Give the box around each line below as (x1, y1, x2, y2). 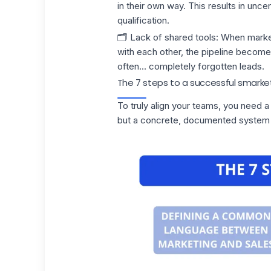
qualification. (117, 14, 169, 26)
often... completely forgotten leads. (117, 60, 264, 72)
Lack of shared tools (127, 31, 216, 43)
